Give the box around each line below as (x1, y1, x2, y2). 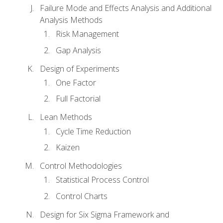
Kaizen (56, 142, 80, 153)
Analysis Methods (40, 14, 103, 25)
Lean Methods (40, 111, 92, 123)
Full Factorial (56, 93, 101, 105)
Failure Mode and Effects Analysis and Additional (40, 2, 212, 13)
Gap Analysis (56, 44, 101, 56)
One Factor (56, 77, 96, 88)
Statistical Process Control (56, 174, 149, 186)
